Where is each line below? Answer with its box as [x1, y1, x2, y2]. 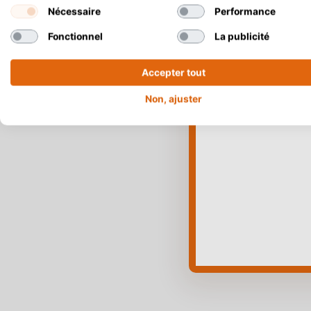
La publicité [214, 31, 269, 42]
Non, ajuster [145, 93, 202, 105]
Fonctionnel [47, 31, 103, 42]
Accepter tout [142, 67, 205, 78]
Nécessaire [47, 6, 101, 17]
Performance [214, 6, 276, 17]
